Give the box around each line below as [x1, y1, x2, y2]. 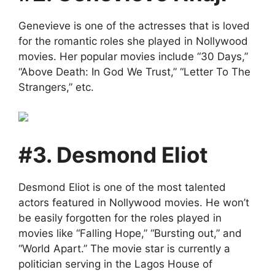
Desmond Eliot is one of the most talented [18, 180, 226, 193]
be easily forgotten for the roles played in [18, 211, 222, 224]
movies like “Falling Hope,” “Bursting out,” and [18, 227, 242, 239]
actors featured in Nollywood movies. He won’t [18, 196, 249, 209]
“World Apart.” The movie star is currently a [18, 242, 230, 255]
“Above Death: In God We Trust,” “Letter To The [18, 65, 250, 78]
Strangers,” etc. [18, 80, 94, 93]
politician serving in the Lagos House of [18, 257, 212, 270]
